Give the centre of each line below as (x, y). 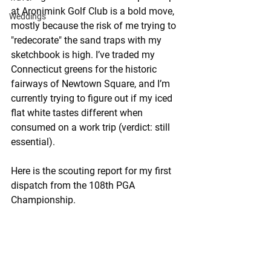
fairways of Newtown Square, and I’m (92, 84)
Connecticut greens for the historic (85, 69)
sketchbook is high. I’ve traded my (84, 55)
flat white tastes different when (78, 113)
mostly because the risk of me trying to (95, 26)
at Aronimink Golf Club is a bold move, (94, 11)
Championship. (43, 200)
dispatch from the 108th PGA (74, 185)
